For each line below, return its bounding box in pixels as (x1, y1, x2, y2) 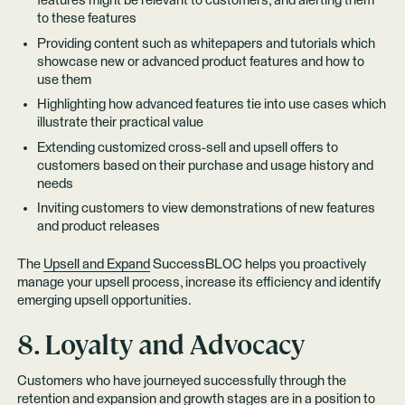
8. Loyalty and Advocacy (16, 326, 305, 363)
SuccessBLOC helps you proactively (149, 258, 366, 272)
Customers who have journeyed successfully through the (16, 374, 346, 389)
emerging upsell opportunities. (16, 294, 192, 308)
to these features (36, 12, 137, 26)
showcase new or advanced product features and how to (36, 54, 364, 69)
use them (36, 72, 91, 87)
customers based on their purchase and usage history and (36, 158, 373, 173)
